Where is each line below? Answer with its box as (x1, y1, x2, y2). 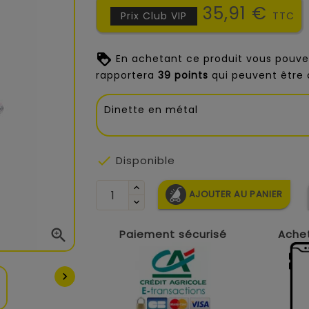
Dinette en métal (104, 103, 198, 117)
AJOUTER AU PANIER (188, 187, 283, 201)
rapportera (96, 68, 158, 83)
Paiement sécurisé (119, 227, 227, 242)
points (171, 68, 208, 83)
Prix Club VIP (121, 9, 187, 23)
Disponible (112, 153, 175, 168)
